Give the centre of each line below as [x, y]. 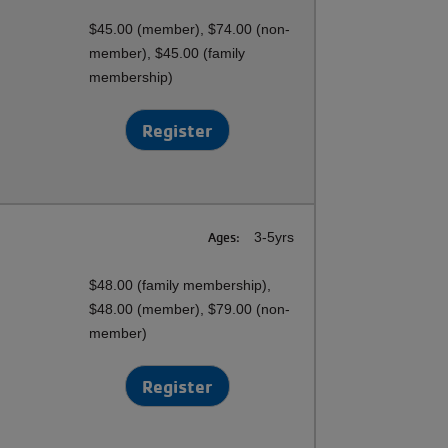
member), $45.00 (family [167, 53]
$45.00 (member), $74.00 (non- [190, 29]
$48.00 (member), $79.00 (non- [190, 309]
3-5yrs [272, 237]
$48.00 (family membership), [180, 285]
